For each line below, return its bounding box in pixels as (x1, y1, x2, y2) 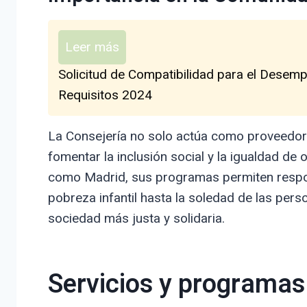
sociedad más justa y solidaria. (47, 210, 225, 226)
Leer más (64, 38, 119, 55)
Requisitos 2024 (58, 86, 152, 103)
